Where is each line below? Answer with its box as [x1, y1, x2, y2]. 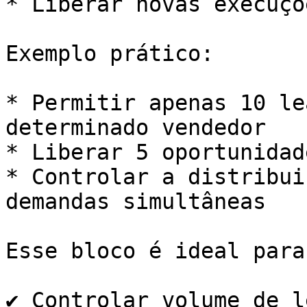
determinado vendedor [5, 115, 266, 140]
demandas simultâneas [5, 189, 266, 214]
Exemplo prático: [5, 41, 214, 66]
